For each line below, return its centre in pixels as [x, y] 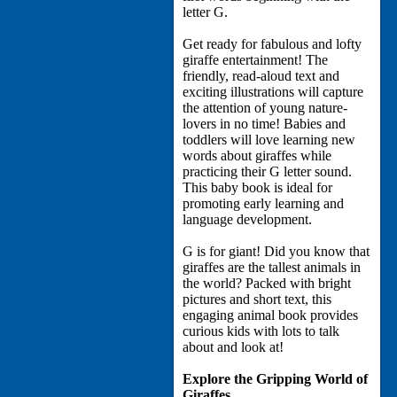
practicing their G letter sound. [268, 172]
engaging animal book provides [271, 315]
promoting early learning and [264, 204]
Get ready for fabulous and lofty [272, 44]
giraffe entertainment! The [256, 60]
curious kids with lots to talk [261, 331]
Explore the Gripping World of [276, 379]
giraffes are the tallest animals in [272, 268]
